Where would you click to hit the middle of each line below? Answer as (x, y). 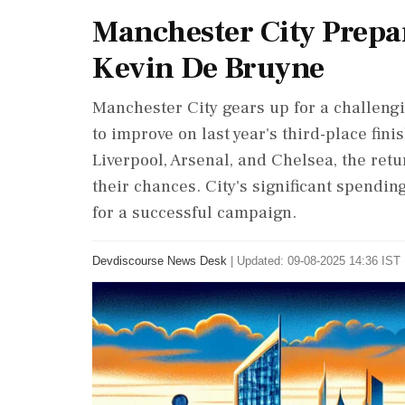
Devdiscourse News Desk (160, 261)
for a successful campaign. (194, 212)
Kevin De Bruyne (208, 68)
